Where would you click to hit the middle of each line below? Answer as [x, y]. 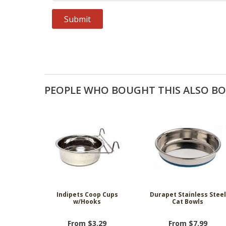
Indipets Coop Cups [87, 194]
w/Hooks [87, 201]
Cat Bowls [188, 201]
